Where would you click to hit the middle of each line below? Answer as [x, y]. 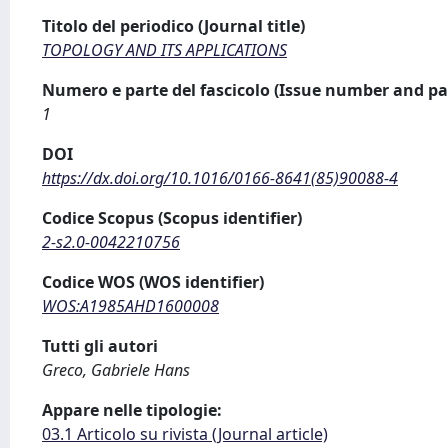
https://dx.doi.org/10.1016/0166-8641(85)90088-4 [220, 178]
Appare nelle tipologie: [132, 410]
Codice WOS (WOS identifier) [153, 282]
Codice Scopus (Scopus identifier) [172, 218]
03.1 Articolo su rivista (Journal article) [185, 434]
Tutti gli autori [100, 346]
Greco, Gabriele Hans [116, 370]
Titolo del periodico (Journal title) [173, 26]
